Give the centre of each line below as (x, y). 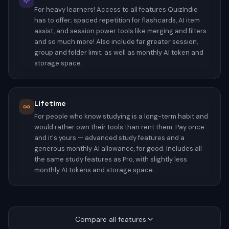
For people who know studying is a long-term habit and (121, 116)
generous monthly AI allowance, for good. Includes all (118, 148)
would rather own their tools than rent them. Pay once (119, 127)
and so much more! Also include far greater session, (116, 41)
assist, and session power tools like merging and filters (120, 31)
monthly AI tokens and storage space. (94, 170)
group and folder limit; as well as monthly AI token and (119, 52)
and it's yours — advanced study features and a (109, 138)
